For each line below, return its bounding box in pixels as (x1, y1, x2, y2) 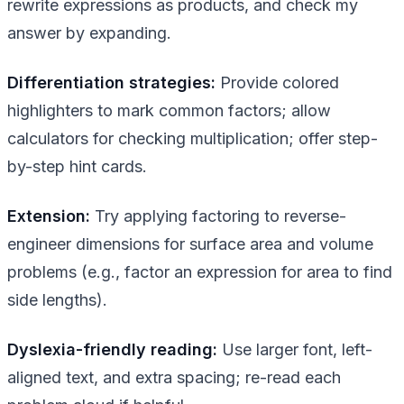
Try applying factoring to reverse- (90, 206, 346, 225)
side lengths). (7, 289, 107, 309)
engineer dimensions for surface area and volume (7, 234, 373, 253)
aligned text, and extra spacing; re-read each (7, 367, 341, 387)
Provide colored (216, 72, 339, 92)
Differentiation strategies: (7, 72, 216, 92)
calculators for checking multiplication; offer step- (7, 128, 378, 148)
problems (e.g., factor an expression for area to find (7, 262, 392, 281)
